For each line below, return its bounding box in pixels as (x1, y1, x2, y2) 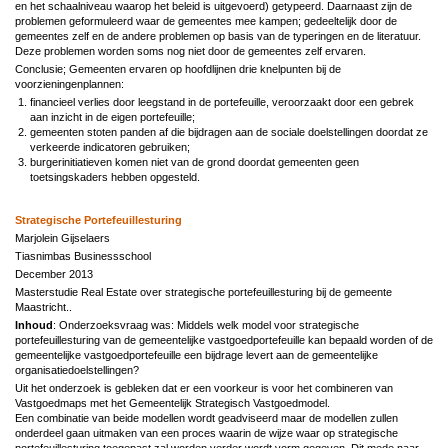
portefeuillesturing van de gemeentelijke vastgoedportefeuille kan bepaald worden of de (15, 333, 433, 346)
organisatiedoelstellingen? (15, 363, 139, 376)
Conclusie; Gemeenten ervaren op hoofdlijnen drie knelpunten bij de (15, 62, 341, 75)
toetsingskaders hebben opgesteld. (30, 170, 200, 183)
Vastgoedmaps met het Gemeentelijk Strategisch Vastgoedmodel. (15, 396, 330, 409)
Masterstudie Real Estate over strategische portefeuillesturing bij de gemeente (15, 285, 392, 298)
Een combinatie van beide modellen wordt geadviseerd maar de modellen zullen (15, 411, 398, 424)
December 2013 (15, 267, 93, 280)
